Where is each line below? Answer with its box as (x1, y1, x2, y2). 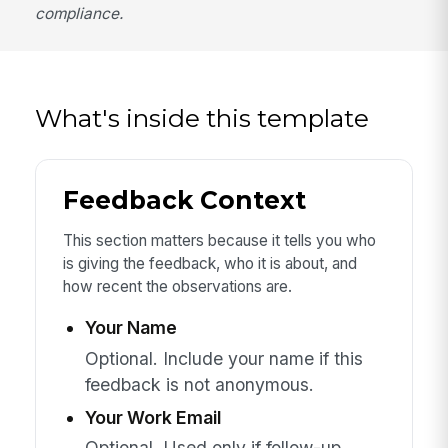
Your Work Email (84, 406, 221, 428)
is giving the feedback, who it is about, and (62, 253, 357, 273)
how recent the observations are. (62, 276, 292, 296)
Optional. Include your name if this (84, 347, 363, 369)
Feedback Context (62, 185, 306, 216)
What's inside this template (35, 102, 370, 133)
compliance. (35, 3, 124, 23)
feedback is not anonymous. (84, 373, 314, 395)
